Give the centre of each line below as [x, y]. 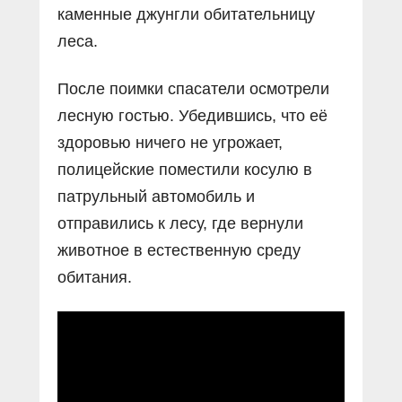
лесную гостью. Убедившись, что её [192, 115]
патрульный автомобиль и [156, 196]
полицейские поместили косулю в [185, 169]
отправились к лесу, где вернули [180, 223]
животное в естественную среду [179, 250]
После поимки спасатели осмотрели [193, 88]
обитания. [95, 277]
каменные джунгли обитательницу [186, 14]
